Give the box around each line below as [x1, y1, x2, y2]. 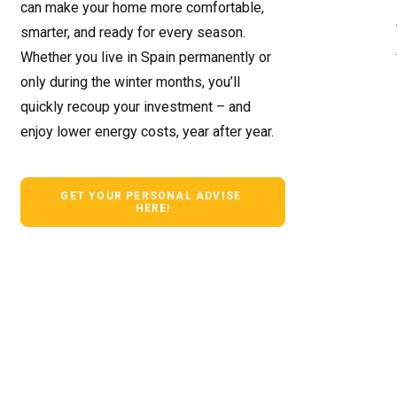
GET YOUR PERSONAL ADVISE [60, 190, 242, 202]
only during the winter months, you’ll [20, 74, 240, 90]
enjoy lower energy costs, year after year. [20, 123, 274, 140]
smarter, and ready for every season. [20, 24, 245, 41]
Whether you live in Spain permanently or [20, 49, 271, 66]
